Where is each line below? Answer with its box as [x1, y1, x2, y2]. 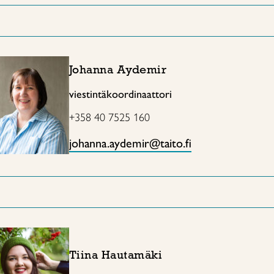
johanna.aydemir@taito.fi [69, 135, 191, 150]
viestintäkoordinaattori [69, 87, 172, 101]
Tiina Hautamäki [69, 247, 163, 262]
